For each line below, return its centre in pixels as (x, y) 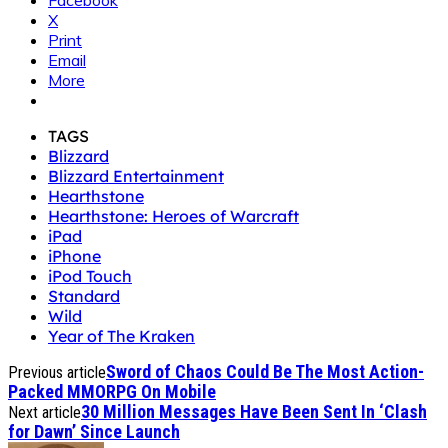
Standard (84, 296)
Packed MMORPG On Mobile (112, 392)
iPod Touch (90, 276)
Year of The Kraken (121, 336)
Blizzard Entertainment (136, 176)
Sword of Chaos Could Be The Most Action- (265, 372)
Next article (44, 413)
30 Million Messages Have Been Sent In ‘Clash (254, 412)
